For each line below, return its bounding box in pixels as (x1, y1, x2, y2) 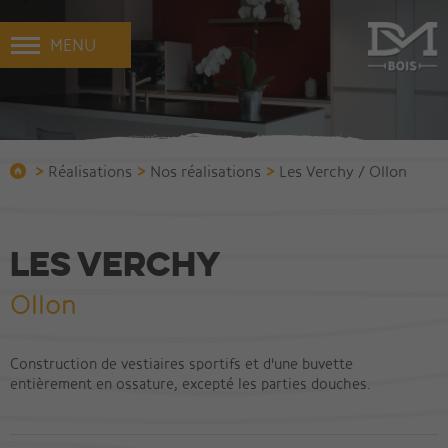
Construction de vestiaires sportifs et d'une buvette (10, 354, 353, 374)
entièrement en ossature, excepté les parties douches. (10, 374, 371, 394)
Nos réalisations (150, 161, 261, 183)
